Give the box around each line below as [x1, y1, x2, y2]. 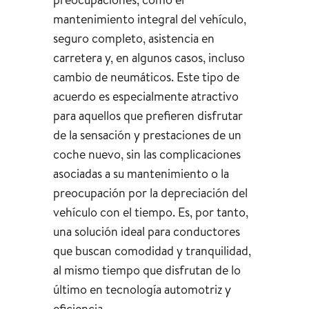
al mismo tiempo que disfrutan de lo [52, 261, 241, 279]
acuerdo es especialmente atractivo [52, 87, 239, 105]
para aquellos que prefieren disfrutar [52, 106, 243, 124]
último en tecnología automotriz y [52, 280, 231, 298]
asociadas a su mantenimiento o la [52, 164, 229, 182]
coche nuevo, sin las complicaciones [52, 145, 241, 163]
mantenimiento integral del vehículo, [52, 10, 246, 28]
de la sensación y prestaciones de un [52, 126, 241, 143]
